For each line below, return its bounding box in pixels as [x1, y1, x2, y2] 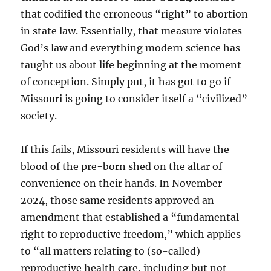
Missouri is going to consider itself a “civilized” [21, 92, 248, 105]
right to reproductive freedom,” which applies [21, 227, 241, 240]
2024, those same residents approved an [21, 194, 215, 206]
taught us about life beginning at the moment [21, 58, 242, 71]
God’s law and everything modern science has [21, 41, 241, 54]
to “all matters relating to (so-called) [21, 244, 201, 257]
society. [21, 109, 57, 122]
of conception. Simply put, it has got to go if [21, 75, 231, 88]
